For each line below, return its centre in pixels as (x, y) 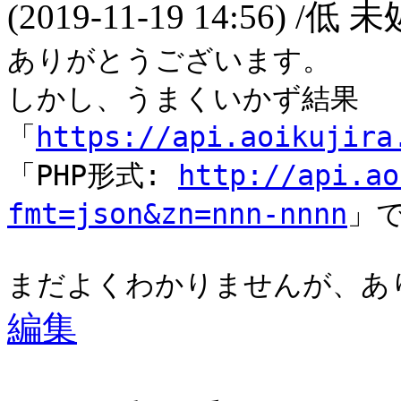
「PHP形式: (93, 175)
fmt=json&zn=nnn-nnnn (177, 213)
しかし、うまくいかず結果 (183, 98)
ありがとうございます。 (169, 60)
